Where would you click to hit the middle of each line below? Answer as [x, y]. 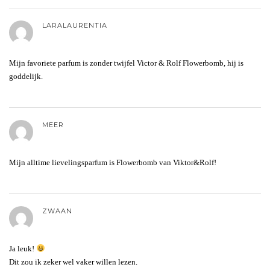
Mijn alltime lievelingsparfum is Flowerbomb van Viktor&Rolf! [113, 162]
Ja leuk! [23, 248]
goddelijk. [26, 76]
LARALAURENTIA [75, 25]
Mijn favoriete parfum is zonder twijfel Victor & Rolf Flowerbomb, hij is [126, 63]
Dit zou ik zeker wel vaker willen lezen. [73, 262]
